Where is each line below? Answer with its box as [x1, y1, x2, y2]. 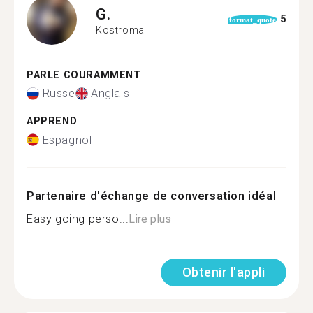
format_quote [228, 15, 276, 24]
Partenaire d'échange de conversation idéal [27, 188, 277, 203]
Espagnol [42, 133, 92, 147]
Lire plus [129, 212, 172, 226]
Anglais [91, 87, 130, 100]
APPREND [27, 115, 78, 127]
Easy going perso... [27, 212, 129, 226]
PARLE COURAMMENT [27, 68, 141, 81]
